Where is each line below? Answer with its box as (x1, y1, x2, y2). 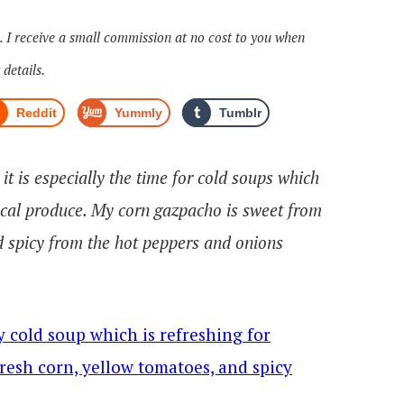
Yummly (114, 106, 162, 120)
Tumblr (219, 106, 262, 120)
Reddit (16, 106, 58, 120)
